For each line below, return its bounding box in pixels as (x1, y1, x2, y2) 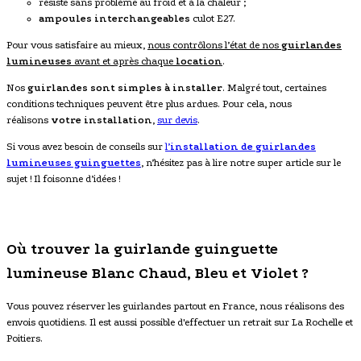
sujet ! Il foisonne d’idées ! (6, 172, 120, 185)
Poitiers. (6, 333, 43, 345)
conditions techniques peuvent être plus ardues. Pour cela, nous (6, 98, 292, 110)
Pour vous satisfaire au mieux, (6, 39, 147, 51)
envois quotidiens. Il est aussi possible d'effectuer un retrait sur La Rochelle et (6, 317, 353, 329)
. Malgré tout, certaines (222, 81, 326, 93)
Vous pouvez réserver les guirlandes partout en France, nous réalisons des (6, 301, 344, 313)
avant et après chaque (72, 55, 176, 67)
